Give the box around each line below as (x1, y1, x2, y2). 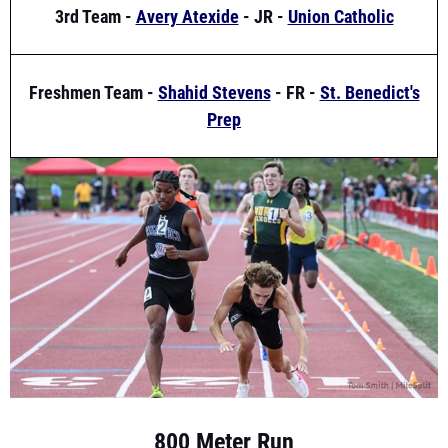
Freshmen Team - (28, 40, 158, 62)
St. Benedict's (319, 40, 420, 62)
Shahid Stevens (157, 40, 271, 62)
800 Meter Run (154, 387, 294, 416)
